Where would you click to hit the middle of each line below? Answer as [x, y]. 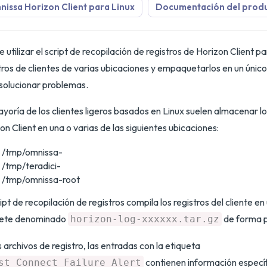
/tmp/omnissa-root [41, 179]
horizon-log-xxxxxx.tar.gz [145, 219]
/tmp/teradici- [31, 166]
